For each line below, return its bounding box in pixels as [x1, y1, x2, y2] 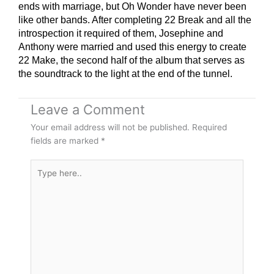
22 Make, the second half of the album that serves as [18, 54, 245, 65]
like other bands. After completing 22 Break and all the [18, 14, 251, 25]
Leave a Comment [31, 101, 145, 117]
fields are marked [31, 135, 101, 146]
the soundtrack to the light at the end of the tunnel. [18, 68, 232, 79]
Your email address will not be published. [31, 122, 190, 132]
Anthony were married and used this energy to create [18, 41, 246, 52]
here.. [30, 174, 53, 185]
